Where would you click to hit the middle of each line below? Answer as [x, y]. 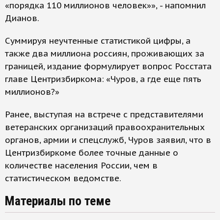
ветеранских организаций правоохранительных [105, 127]
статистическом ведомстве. [63, 178]
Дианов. [22, 18]
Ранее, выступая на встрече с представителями [104, 114]
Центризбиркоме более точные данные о [92, 153]
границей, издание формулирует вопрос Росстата [108, 66]
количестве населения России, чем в [81, 165]
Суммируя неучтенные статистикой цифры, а [98, 41]
